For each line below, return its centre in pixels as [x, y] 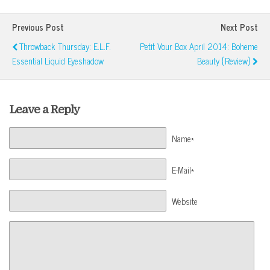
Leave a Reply [44, 110]
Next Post [239, 27]
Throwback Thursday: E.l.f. [65, 47]
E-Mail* [183, 170]
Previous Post [38, 27]
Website [184, 201]
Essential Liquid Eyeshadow [58, 61]
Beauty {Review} [224, 61]
